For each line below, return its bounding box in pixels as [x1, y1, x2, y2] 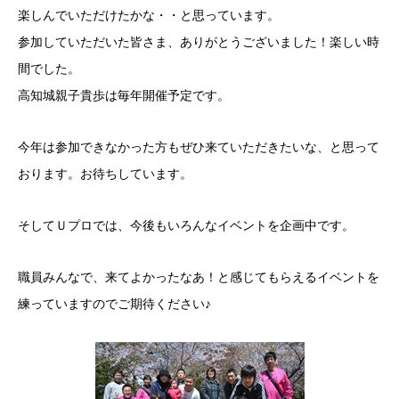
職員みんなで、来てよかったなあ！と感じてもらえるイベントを [18, 270, 379, 284]
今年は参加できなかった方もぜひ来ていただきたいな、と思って [18, 140, 379, 154]
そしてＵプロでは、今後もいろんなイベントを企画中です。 [18, 218, 354, 232]
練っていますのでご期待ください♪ [18, 297, 211, 311]
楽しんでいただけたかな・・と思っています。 [18, 8, 280, 22]
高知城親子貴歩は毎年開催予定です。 [18, 88, 230, 102]
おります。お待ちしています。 [18, 167, 192, 181]
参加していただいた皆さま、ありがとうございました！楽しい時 [18, 35, 379, 49]
